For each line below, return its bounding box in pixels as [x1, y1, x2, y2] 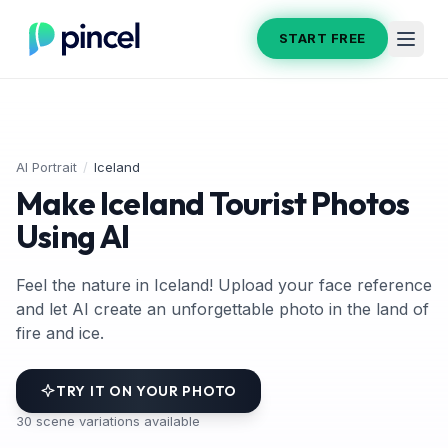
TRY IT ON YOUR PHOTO [56, 381, 237, 400]
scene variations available [32, 412, 200, 429]
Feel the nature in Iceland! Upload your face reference [16, 274, 432, 295]
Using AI [16, 215, 130, 256]
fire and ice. [16, 322, 104, 343]
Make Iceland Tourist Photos [16, 182, 410, 223]
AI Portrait [16, 158, 77, 175]
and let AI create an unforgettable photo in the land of [16, 298, 429, 319]
